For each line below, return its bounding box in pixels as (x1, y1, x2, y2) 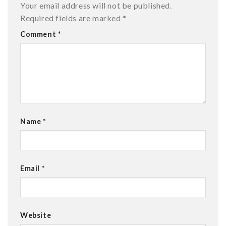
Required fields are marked (20, 13, 123, 23)
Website (20, 210, 51, 219)
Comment (20, 30, 58, 39)
